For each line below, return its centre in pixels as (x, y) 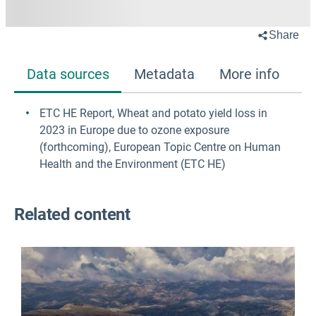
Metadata (164, 74)
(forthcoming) (74, 147)
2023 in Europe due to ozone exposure (134, 130)
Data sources (68, 74)
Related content (72, 215)
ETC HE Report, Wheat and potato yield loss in (153, 113)
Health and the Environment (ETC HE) (133, 164)
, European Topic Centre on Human (195, 147)
